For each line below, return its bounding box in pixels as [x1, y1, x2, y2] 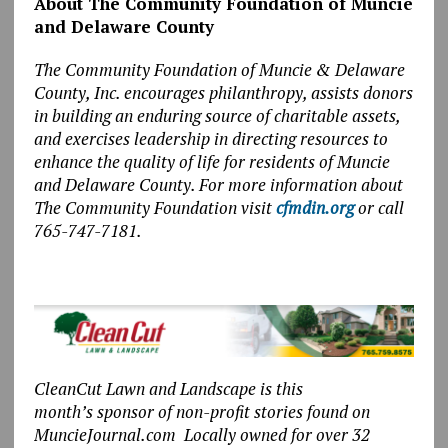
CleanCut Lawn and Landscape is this [33, 377, 303, 400]
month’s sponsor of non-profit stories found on [33, 400, 370, 423]
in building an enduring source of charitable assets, [33, 103, 400, 127]
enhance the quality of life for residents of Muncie [33, 149, 390, 173]
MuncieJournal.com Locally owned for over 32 [33, 423, 370, 446]
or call [353, 195, 404, 219]
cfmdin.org [275, 195, 354, 219]
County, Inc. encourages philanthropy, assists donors [33, 80, 413, 104]
